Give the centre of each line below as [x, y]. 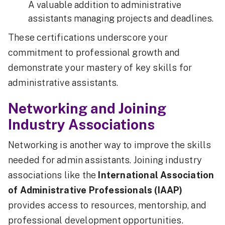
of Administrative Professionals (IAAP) [95, 190]
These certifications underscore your [88, 38]
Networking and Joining [87, 108]
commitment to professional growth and [94, 53]
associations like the [53, 175]
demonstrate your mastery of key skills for [100, 68]
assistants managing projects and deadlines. [121, 19]
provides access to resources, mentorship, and [107, 205]
